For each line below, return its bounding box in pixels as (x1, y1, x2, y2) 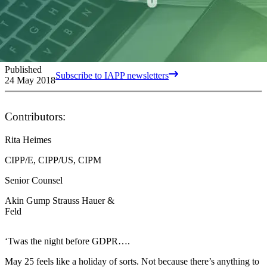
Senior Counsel (5, 175, 63, 185)
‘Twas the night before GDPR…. (5, 235, 130, 246)
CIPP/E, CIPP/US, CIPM (5, 154, 101, 165)
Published (5, 64, 42, 74)
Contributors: (5, 110, 66, 123)
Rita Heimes (5, 134, 51, 145)
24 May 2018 (5, 74, 55, 85)
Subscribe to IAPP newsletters (55, 70, 169, 80)
